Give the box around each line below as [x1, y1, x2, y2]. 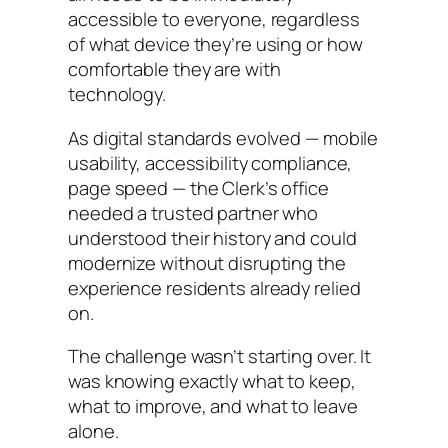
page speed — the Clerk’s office [68, 174, 329, 200]
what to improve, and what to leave [68, 393, 358, 419]
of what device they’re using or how [68, 31, 363, 57]
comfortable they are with [68, 56, 281, 82]
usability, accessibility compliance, [68, 149, 353, 175]
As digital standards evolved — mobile [68, 124, 379, 150]
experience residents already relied [68, 274, 361, 300]
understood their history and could [68, 224, 357, 250]
